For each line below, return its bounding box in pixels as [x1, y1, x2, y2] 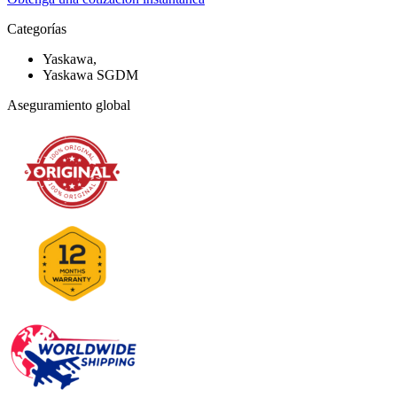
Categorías [7, 21, 66, 37]
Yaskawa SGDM [43, 67, 138, 83]
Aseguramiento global [7, 97, 130, 113]
